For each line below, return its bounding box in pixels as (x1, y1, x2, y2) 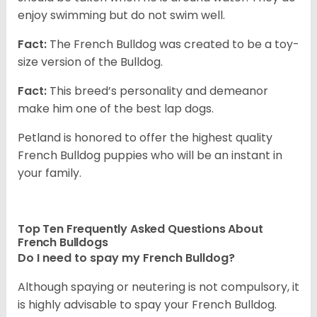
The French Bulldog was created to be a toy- (47, 36, 299, 53)
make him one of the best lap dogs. (18, 100, 214, 117)
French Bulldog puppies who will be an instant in (18, 147, 282, 164)
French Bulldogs (18, 234, 111, 251)
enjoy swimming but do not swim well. (18, 7, 225, 24)
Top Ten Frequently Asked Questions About (18, 221, 263, 238)
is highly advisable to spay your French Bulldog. (18, 296, 277, 313)
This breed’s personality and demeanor (47, 83, 268, 100)
